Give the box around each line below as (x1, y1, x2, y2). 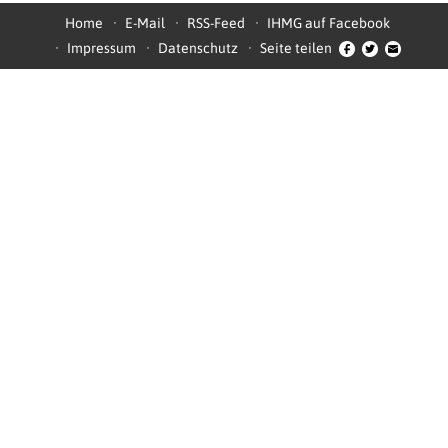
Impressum (66, 39, 136, 56)
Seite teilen (259, 39, 332, 56)
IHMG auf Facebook (267, 14, 390, 31)
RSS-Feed (187, 14, 245, 31)
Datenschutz (157, 39, 238, 56)
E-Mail (125, 14, 165, 31)
